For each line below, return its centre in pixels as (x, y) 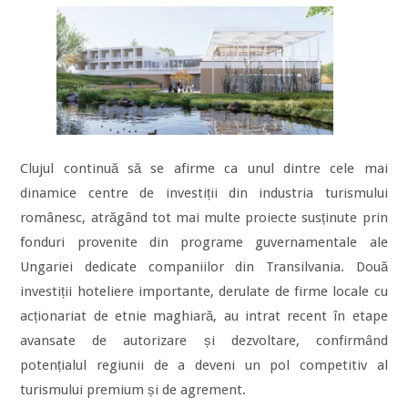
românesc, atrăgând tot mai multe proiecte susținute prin (204, 217)
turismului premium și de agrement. (133, 389)
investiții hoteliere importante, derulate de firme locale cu (204, 291)
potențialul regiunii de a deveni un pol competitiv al (204, 365)
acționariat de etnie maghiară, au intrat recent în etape (204, 316)
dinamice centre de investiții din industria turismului (204, 193)
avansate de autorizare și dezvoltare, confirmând (204, 340)
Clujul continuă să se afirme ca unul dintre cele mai (204, 168)
